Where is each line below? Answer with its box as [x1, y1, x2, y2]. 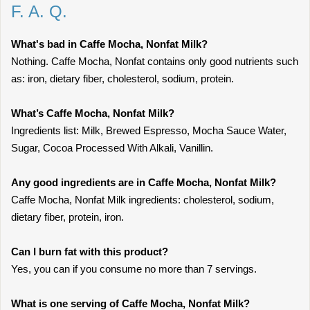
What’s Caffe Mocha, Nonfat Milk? [11, 107, 174, 119]
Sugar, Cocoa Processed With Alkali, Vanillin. [11, 142, 213, 154]
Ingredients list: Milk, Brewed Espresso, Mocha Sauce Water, [11, 125, 286, 136]
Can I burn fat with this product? [11, 246, 168, 257]
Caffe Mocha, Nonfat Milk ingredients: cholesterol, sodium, [11, 194, 274, 206]
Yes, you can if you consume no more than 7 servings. [11, 263, 257, 275]
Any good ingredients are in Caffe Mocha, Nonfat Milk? [11, 176, 276, 188]
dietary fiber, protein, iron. [11, 211, 124, 223]
